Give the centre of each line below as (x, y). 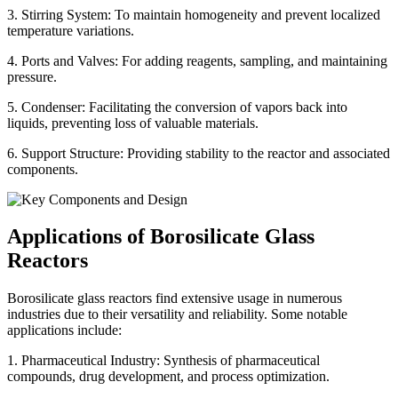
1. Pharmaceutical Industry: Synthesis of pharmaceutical (163, 361)
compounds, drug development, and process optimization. (168, 377)
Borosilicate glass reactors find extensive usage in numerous (175, 298)
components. (43, 169)
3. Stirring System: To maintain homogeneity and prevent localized (194, 14)
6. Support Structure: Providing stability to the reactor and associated (199, 153)
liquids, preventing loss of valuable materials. (133, 123)
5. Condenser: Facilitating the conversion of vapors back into (177, 107)
